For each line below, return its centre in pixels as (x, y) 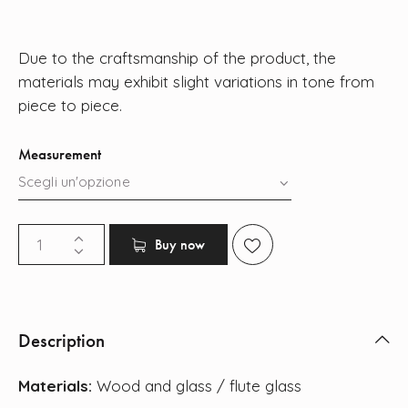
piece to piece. (70, 106)
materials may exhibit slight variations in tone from (196, 82)
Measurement (60, 154)
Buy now (179, 244)
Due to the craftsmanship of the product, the (177, 58)
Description (61, 341)
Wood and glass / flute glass (199, 386)
